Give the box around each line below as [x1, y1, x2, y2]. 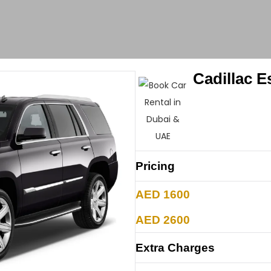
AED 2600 [135, 213, 190, 226]
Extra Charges [135, 241, 215, 254]
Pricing [135, 160, 175, 172]
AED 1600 [135, 188, 190, 201]
